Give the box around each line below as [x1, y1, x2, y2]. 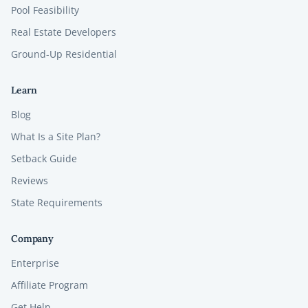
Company [11, 232, 54, 245]
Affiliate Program [11, 278, 88, 292]
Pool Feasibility [11, 3, 79, 17]
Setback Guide [11, 152, 77, 166]
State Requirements [11, 196, 102, 210]
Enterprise [11, 256, 59, 270]
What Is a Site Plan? [11, 130, 100, 144]
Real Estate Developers [11, 25, 116, 39]
